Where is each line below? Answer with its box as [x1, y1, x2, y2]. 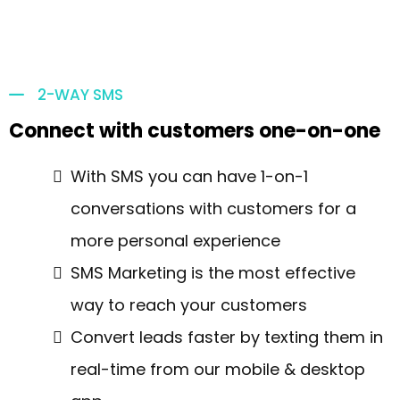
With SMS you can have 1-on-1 [71, 165, 308, 187]
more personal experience [71, 229, 280, 252]
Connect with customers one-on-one [9, 117, 380, 145]
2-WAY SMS [37, 84, 123, 105]
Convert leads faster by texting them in [71, 326, 383, 348]
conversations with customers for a [71, 197, 356, 220]
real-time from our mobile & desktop [71, 358, 365, 380]
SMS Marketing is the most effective [71, 262, 355, 284]
